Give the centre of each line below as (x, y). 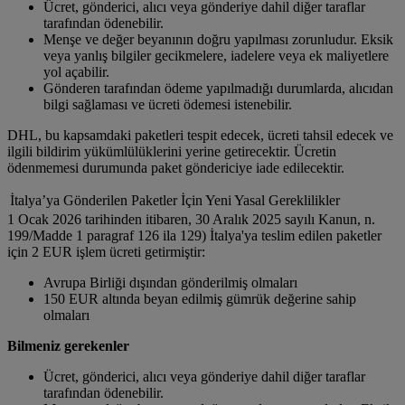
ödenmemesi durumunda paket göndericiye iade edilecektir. (176, 168)
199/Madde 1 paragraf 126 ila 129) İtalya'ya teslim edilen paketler (194, 236)
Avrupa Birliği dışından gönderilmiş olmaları (170, 283)
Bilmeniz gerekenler (68, 346)
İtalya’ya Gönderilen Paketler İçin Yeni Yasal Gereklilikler (175, 201)
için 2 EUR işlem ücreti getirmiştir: (106, 252)
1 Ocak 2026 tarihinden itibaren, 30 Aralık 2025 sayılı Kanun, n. (191, 220)
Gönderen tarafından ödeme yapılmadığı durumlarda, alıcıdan (218, 89)
